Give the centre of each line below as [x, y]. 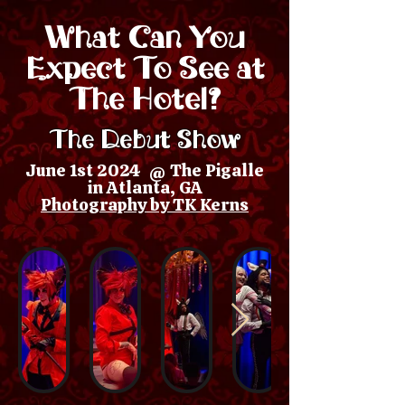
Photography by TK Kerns [145, 205]
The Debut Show [145, 140]
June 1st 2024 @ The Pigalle [145, 170]
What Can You [145, 38]
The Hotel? [145, 99]
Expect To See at [145, 68]
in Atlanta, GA [145, 188]
